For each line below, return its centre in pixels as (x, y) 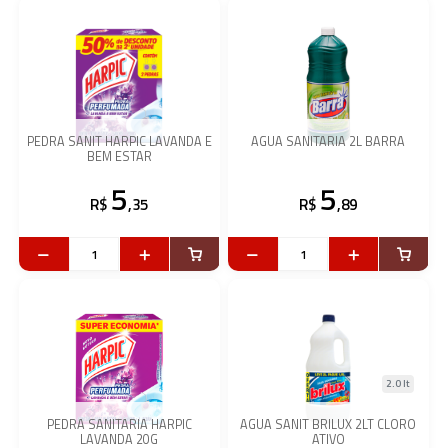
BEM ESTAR (119, 157)
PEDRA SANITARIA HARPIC (119, 425)
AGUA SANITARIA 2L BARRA (328, 142)
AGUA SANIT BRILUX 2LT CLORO (328, 425)
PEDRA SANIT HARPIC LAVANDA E (119, 142)
